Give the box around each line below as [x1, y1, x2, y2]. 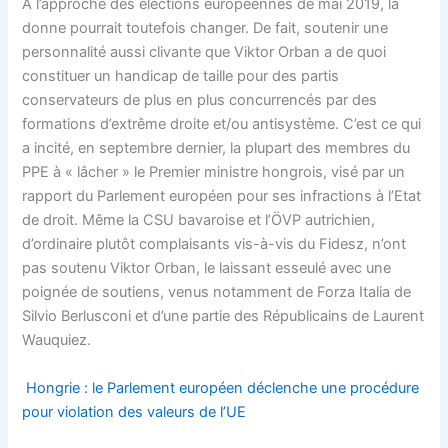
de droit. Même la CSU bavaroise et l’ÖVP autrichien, [22, 211, 376, 230]
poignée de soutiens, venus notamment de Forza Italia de [22, 283, 412, 302]
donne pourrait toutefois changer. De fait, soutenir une [22, 19, 389, 38]
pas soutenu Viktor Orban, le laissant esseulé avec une [22, 259, 392, 278]
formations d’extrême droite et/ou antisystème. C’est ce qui [22, 115, 422, 134]
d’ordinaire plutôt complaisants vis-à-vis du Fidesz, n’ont [22, 235, 407, 254]
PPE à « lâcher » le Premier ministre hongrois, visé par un [22, 163, 406, 182]
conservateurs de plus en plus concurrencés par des [22, 91, 378, 110]
